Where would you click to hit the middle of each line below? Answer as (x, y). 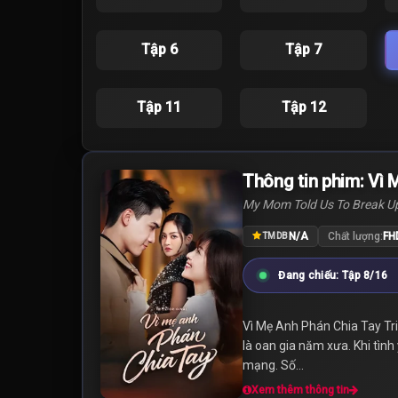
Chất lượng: (355, 236)
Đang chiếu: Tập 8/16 (332, 275)
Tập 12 (303, 107)
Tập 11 (159, 107)
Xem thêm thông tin (300, 390)
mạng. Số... (273, 365)
